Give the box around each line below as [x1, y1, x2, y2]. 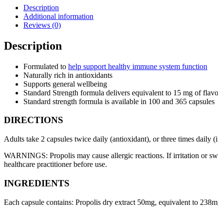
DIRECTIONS [4, 115, 63, 126]
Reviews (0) [23, 20, 61, 29]
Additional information [23, 12, 93, 20]
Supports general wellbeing [23, 79, 107, 88]
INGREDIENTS [4, 178, 70, 188]
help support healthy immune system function [68, 62, 207, 71]
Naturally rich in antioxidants [23, 71, 112, 79]
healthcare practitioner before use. [4, 160, 107, 169]
